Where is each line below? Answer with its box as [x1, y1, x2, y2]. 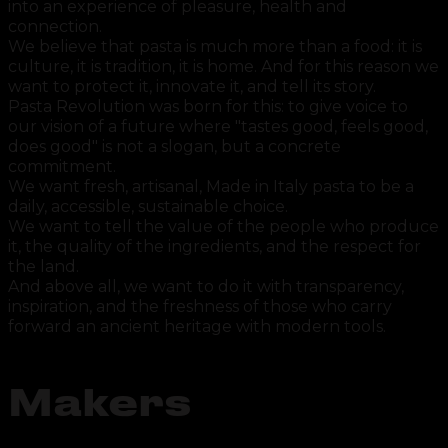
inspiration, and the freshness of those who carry [8, 296, 392, 316]
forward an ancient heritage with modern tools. [8, 316, 386, 336]
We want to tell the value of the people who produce [8, 216, 439, 236]
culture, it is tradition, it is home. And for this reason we [8, 56, 439, 76]
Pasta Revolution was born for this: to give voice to [8, 96, 408, 116]
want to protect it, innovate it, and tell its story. [8, 76, 376, 96]
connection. [8, 16, 102, 36]
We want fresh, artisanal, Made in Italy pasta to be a [8, 176, 414, 196]
